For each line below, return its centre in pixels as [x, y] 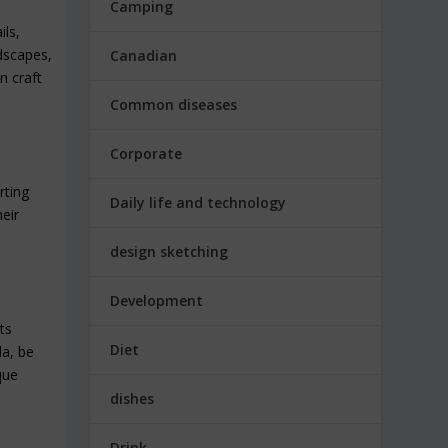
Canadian [144, 55]
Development [157, 300]
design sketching [169, 251]
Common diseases [174, 104]
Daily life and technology [198, 202]
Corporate [146, 153]
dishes [132, 398]
